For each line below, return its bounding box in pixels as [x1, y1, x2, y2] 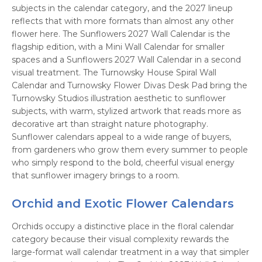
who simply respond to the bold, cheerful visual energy [12, 157, 235, 168]
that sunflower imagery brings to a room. [12, 170, 180, 181]
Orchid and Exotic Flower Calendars [12, 196, 234, 211]
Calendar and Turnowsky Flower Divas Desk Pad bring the [12, 80, 247, 91]
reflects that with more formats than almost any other [12, 16, 234, 26]
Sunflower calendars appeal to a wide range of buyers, [12, 132, 231, 142]
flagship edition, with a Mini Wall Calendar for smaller [12, 42, 225, 52]
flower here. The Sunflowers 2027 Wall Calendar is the [12, 29, 230, 39]
